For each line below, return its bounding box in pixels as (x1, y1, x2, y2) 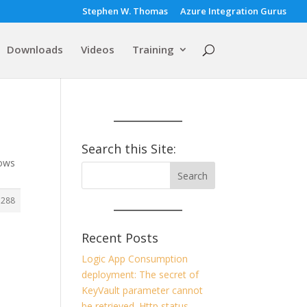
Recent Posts (82, 230, 159, 246)
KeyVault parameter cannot (82, 284, 204, 297)
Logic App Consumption (82, 252, 188, 265)
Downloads (6, 42, 63, 56)
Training (132, 42, 174, 56)
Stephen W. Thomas (82, 4, 168, 17)
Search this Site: (82, 140, 177, 157)
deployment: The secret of (82, 268, 199, 281)
